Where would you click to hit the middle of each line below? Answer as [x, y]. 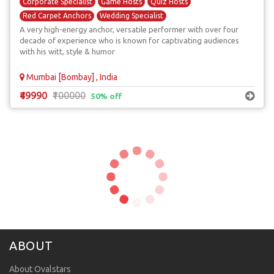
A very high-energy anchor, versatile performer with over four [129, 29]
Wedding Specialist [131, 16]
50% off [106, 96]
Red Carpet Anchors [57, 16]
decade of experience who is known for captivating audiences [129, 40]
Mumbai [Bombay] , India [71, 77]
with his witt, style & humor [67, 51]
